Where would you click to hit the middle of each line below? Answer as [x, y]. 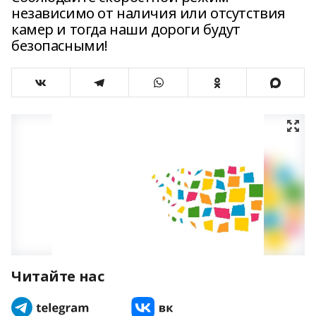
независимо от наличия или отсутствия [148, 13]
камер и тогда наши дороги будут [126, 29]
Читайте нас [58, 276]
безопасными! [60, 45]
